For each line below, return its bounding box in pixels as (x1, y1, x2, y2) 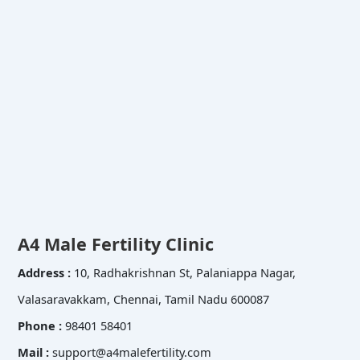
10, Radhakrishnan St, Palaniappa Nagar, (73, 264, 296, 280)
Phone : (17, 317, 65, 333)
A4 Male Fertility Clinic (17, 231, 214, 256)
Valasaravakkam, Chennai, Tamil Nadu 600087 (17, 290, 269, 307)
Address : (17, 264, 74, 280)
